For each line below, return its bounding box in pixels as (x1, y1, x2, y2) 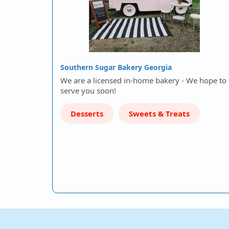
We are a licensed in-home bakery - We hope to (60, 75, 226, 85)
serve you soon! (60, 85, 116, 96)
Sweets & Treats (129, 108, 190, 119)
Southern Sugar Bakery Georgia (60, 62, 172, 72)
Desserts (71, 108, 103, 119)
